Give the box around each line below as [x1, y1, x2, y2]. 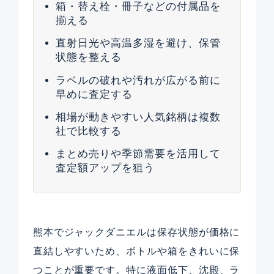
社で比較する [55, 125, 122, 137]
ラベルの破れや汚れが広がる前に [55, 74, 221, 86]
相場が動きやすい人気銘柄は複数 [55, 111, 221, 123]
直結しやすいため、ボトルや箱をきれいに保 [32, 245, 240, 256]
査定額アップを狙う [55, 162, 155, 174]
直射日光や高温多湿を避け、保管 [55, 37, 221, 50]
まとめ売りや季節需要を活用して [55, 148, 221, 160]
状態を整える [55, 51, 122, 64]
